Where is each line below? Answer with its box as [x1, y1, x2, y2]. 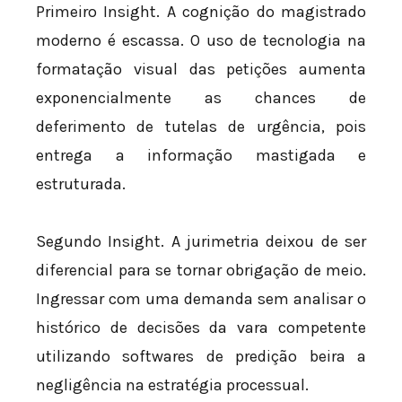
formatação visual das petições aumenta [36, 59, 366, 80]
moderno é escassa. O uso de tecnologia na [36, 31, 366, 51]
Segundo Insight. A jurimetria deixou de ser [36, 231, 366, 251]
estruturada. [36, 174, 126, 195]
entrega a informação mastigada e [36, 145, 366, 166]
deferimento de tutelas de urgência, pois [36, 117, 366, 137]
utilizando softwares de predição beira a [36, 345, 366, 366]
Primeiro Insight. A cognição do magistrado [36, 2, 366, 22]
